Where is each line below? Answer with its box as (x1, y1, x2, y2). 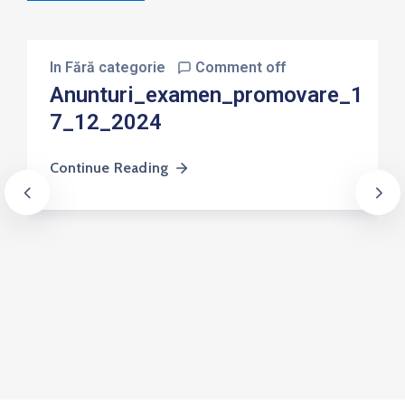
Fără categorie (65, 58, 165, 76)
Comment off (195, 58, 286, 76)
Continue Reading (50, 158, 169, 176)
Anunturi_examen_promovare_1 (50, 81, 363, 108)
